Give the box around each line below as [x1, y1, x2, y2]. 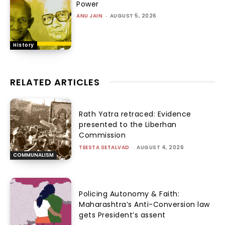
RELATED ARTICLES [10, 75, 100, 88]
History [13, 41, 34, 49]
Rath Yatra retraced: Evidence [79, 109, 191, 120]
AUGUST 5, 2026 [109, 12, 157, 20]
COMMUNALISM [13, 151, 54, 159]
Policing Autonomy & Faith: [79, 188, 180, 199]
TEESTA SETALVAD [79, 144, 130, 152]
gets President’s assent [79, 209, 166, 220]
